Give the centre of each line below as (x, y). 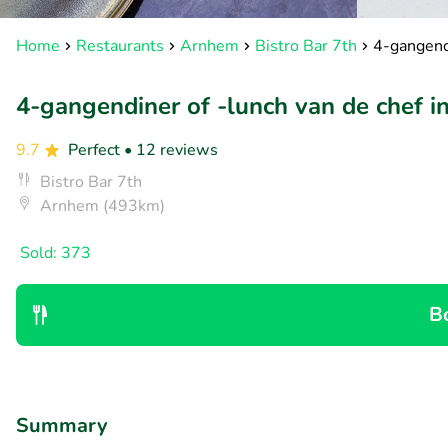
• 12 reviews (171, 150)
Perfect (96, 150)
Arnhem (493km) (102, 206)
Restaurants (120, 46)
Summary (62, 425)
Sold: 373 (55, 253)
